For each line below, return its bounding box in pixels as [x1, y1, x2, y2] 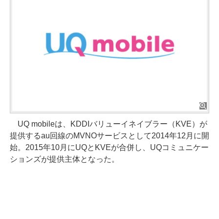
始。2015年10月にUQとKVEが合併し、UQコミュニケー [10, 143, 209, 152]
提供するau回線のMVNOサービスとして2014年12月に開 [10, 131, 209, 140]
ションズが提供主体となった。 [10, 154, 119, 163]
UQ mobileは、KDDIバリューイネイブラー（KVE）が [10, 119, 207, 128]
